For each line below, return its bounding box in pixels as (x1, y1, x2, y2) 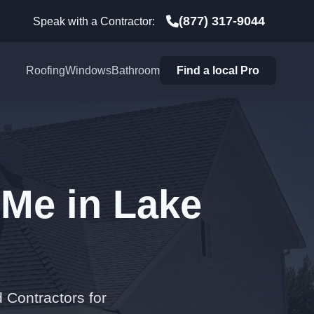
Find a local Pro (177, 64, 260, 76)
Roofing (26, 64, 66, 76)
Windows (65, 64, 112, 76)
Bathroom (111, 64, 161, 76)
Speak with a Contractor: (33, 15, 156, 27)
